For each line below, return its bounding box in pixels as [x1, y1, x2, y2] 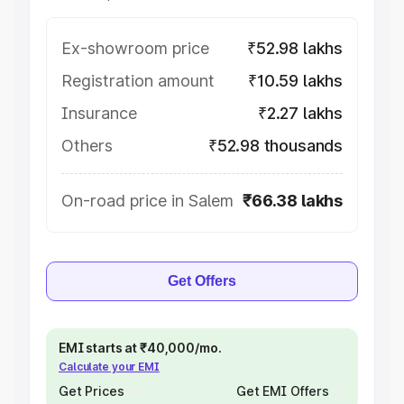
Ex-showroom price [61, 39, 209, 58]
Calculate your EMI [59, 360, 160, 373]
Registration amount [61, 71, 215, 90]
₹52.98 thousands [207, 136, 343, 155]
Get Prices [59, 383, 124, 399]
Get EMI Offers [235, 383, 329, 399]
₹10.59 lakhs [248, 71, 343, 90]
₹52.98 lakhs [247, 39, 343, 58]
